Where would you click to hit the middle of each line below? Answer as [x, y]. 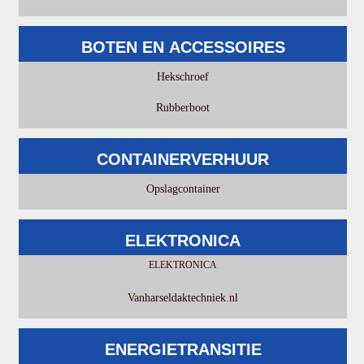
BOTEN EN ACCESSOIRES [183, 47]
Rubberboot [183, 107]
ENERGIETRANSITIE [183, 349]
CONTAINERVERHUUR [183, 159]
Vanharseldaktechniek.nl [183, 297]
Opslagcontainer [183, 188]
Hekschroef [183, 76]
